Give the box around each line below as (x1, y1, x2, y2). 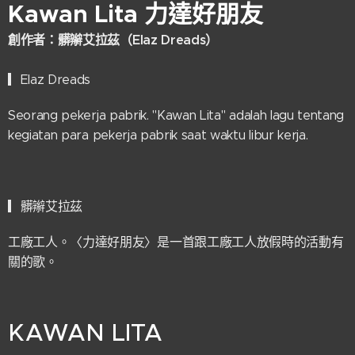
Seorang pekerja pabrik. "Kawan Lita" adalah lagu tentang (8, 108, 345, 123)
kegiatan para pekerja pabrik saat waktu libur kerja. (8, 128, 308, 143)
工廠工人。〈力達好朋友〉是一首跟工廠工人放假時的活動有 (8, 235, 344, 250)
